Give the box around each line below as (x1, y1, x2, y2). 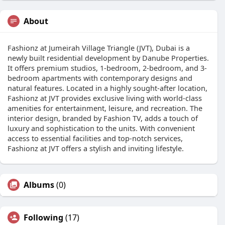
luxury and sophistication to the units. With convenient (8, 123, 195, 134)
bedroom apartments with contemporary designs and (8, 73, 192, 83)
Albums (24, 179, 54, 191)
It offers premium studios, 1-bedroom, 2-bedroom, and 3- (8, 63, 207, 73)
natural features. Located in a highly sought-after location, (8, 83, 207, 93)
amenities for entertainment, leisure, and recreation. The (8, 103, 202, 114)
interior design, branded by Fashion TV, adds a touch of (8, 113, 198, 124)
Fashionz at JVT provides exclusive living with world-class (8, 93, 202, 103)
